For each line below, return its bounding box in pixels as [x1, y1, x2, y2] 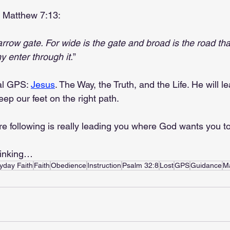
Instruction [87, 161, 121, 169]
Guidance [190, 161, 222, 169]
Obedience [51, 161, 86, 169]
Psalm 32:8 [122, 161, 159, 169]
